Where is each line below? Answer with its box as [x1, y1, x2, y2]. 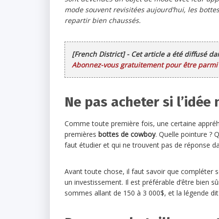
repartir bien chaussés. [65, 16, 141, 25]
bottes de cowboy [98, 130, 155, 139]
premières [65, 130, 98, 139]
